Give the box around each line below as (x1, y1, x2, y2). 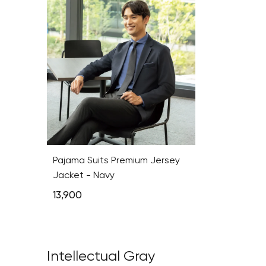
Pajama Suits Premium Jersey (53, 156, 180, 166)
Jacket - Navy (53, 170, 115, 180)
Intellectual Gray (47, 249, 156, 264)
